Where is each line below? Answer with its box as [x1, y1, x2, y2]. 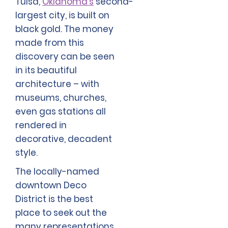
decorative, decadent [15, 133, 112, 146]
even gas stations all [15, 105, 106, 118]
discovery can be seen [15, 50, 115, 63]
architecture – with [15, 78, 99, 91]
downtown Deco [15, 179, 87, 192]
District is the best [15, 193, 93, 206]
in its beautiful [15, 64, 77, 77]
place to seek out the [15, 207, 107, 219]
